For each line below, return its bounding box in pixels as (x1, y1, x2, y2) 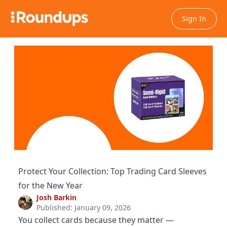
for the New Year (18, 179, 83, 191)
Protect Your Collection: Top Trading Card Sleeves (18, 165, 207, 177)
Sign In (182, 14, 206, 23)
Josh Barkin (36, 192, 77, 202)
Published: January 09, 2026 (36, 202, 131, 212)
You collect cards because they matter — (18, 214, 174, 225)
